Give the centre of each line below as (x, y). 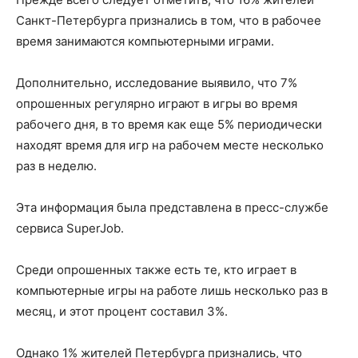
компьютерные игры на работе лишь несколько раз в (172, 290)
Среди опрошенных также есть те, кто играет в (156, 270)
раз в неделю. (56, 166)
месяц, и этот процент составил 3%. (122, 311)
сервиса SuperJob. (70, 228)
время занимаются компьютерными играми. (145, 41)
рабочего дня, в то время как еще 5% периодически (169, 124)
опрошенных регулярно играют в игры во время (157, 103)
